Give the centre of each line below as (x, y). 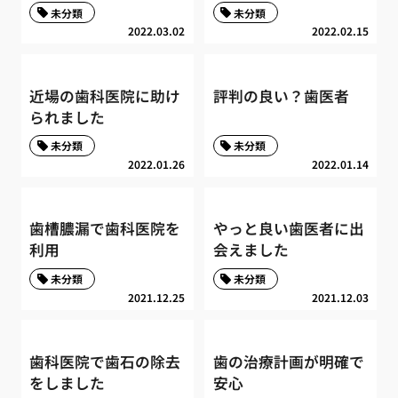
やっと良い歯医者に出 (288, 229)
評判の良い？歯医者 (281, 96)
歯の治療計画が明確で (288, 362)
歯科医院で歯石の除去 (105, 362)
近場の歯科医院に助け (105, 96)
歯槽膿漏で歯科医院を (105, 229)
